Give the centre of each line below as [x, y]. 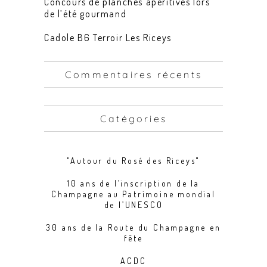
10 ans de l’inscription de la [133, 183]
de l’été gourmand [86, 13]
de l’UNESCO [133, 204]
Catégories [133, 118]
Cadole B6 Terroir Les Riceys [108, 37]
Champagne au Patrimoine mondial [133, 194]
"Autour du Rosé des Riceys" [133, 160]
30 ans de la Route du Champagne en [133, 227]
